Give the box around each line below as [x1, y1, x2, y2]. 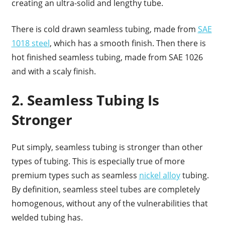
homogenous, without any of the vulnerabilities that [11, 197, 208, 209]
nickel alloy [139, 169, 180, 181]
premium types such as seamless [11, 169, 139, 181]
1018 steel [11, 37, 50, 49]
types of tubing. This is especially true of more [11, 155, 185, 167]
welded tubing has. [11, 211, 83, 223]
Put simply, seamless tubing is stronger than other [11, 141, 203, 153]
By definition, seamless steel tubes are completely [11, 183, 200, 195]
